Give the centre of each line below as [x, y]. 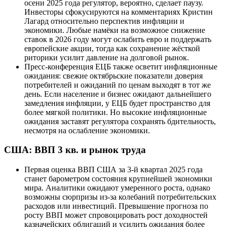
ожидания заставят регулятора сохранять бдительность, [120, 121]
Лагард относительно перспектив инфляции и [104, 21]
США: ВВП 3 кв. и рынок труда [75, 150]
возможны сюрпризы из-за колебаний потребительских [120, 197]
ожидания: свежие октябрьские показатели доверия [113, 75]
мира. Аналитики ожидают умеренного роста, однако [117, 188]
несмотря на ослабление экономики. [87, 130]
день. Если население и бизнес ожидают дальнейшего [118, 94]
